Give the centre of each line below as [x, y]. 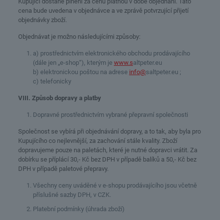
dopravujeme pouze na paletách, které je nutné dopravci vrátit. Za [108, 150]
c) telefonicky [52, 81]
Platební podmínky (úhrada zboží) [79, 209]
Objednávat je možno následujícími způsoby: [79, 37]
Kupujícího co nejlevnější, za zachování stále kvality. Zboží [97, 141]
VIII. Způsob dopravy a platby [59, 98]
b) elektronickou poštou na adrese [81, 72]
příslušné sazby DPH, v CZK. [72, 195]
